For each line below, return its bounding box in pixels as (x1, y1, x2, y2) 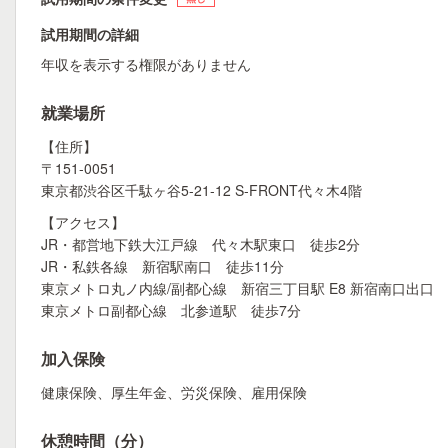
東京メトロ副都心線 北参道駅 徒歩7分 (41, 300, 301, 320)
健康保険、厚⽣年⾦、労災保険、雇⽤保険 (41, 382, 307, 402)
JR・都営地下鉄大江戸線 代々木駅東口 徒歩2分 (41, 234, 360, 254)
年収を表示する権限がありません (41, 54, 251, 74)
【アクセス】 (41, 212, 125, 232)
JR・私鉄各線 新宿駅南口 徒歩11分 (41, 256, 284, 276)
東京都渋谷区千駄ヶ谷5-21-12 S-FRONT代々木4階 (41, 180, 362, 200)
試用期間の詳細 (41, 24, 139, 44)
